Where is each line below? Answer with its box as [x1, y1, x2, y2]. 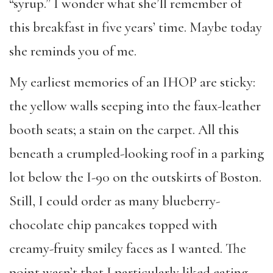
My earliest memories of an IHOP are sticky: [9, 73, 255, 91]
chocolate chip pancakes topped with [9, 216, 218, 233]
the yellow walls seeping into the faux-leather [9, 97, 261, 115]
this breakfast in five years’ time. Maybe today [9, 19, 262, 37]
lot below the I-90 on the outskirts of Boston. [9, 168, 261, 186]
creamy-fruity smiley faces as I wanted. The [9, 239, 246, 257]
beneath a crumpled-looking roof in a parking [9, 144, 264, 162]
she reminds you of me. [9, 43, 140, 60]
